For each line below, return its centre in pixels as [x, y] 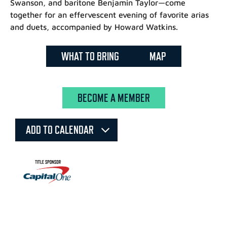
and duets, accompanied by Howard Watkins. [94, 27]
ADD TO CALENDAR [61, 129]
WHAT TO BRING [90, 56]
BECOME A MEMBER [113, 98]
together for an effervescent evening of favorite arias [109, 15]
